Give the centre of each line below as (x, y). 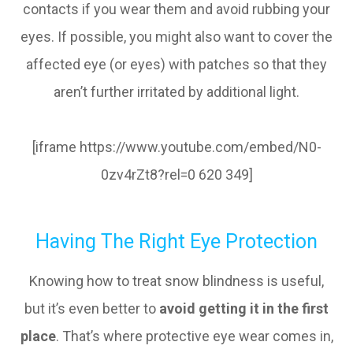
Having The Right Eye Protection (176, 242)
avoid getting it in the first (244, 308)
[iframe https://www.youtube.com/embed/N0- (176, 147)
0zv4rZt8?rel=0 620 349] (176, 175)
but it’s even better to (92, 308)
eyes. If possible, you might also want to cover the (176, 37)
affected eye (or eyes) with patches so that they (176, 64)
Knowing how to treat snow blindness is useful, (176, 281)
